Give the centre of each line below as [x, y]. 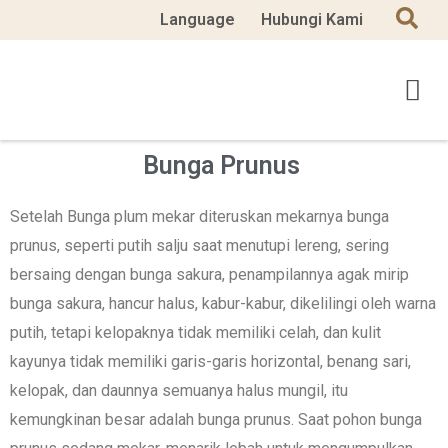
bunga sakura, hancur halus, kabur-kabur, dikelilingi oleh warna [223, 303]
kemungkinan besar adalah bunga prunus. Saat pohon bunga [216, 419]
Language [197, 19]
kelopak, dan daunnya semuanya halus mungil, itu [179, 390]
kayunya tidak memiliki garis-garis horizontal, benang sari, [210, 361]
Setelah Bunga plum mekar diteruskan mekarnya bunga [199, 216]
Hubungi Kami [312, 19]
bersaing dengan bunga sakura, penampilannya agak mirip [209, 274]
